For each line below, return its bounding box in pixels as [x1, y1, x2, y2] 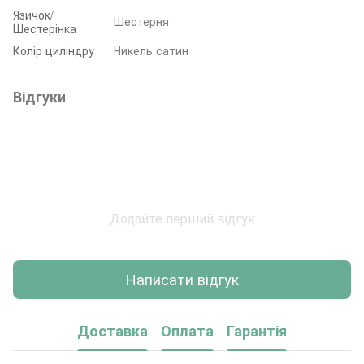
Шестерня [114, 12, 169, 29]
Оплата [161, 320, 214, 342]
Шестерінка [13, 19, 76, 37]
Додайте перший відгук [109, 208, 255, 227]
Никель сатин [114, 41, 188, 58]
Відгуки [13, 85, 66, 107]
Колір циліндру [13, 41, 94, 58]
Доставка [77, 320, 148, 342]
